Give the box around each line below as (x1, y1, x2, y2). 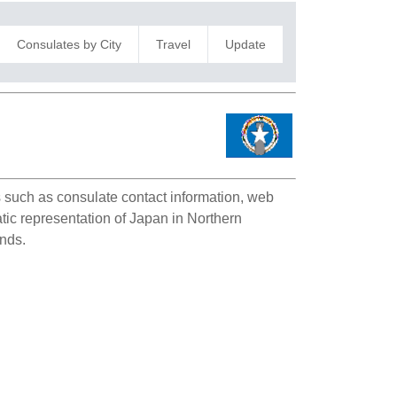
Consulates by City (16, 36, 121, 51)
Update (224, 36, 266, 51)
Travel (155, 36, 191, 51)
